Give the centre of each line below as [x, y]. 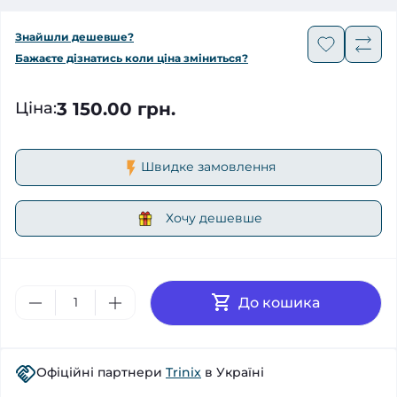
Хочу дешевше [214, 218]
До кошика [279, 302]
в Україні [233, 372]
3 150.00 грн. [116, 109]
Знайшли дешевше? [74, 37]
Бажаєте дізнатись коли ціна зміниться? [132, 58]
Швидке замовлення [208, 167]
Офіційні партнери [101, 372]
